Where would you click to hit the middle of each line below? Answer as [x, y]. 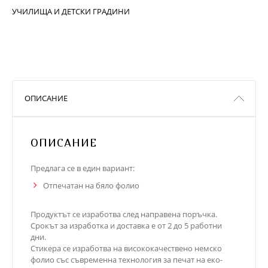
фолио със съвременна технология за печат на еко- [127, 260]
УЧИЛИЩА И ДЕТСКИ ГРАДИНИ [71, 11]
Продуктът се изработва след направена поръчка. [124, 214]
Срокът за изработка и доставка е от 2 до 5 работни [126, 226]
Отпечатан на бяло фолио [91, 185]
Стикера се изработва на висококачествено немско [126, 248]
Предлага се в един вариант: [83, 168]
